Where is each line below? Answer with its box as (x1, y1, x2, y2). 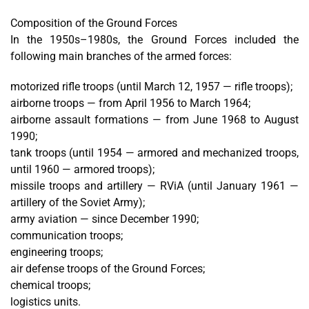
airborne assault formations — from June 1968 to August (10, 113, 299, 127)
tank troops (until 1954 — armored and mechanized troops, (10, 146, 299, 160)
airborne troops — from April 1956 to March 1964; (10, 97, 250, 110)
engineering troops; (10, 246, 103, 259)
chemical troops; (10, 279, 90, 292)
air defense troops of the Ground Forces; (10, 262, 205, 276)
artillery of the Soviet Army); (10, 196, 145, 210)
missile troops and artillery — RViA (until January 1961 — (10, 179, 299, 193)
